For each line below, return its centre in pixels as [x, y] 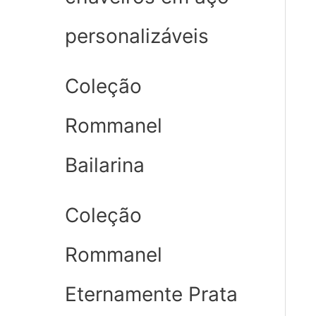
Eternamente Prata [151, 294]
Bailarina [105, 165]
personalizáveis [137, 36]
